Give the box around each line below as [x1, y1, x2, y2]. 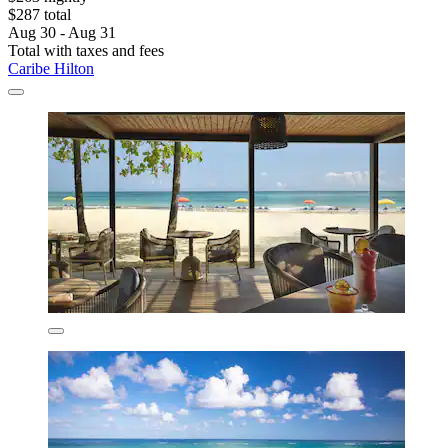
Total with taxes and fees [8, 41, 164, 59]
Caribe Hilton [8, 59, 94, 77]
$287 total [8, 5, 71, 23]
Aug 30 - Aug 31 [8, 23, 116, 41]
